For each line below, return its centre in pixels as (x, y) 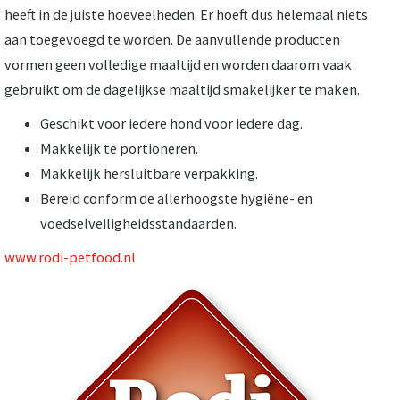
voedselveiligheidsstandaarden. (138, 223)
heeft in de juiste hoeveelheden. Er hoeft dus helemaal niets (186, 14)
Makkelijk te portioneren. (119, 148)
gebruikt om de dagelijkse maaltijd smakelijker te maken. (182, 89)
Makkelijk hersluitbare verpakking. (149, 173)
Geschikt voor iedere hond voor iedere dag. (171, 123)
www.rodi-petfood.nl (70, 257)
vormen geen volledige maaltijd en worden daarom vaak (178, 64)
